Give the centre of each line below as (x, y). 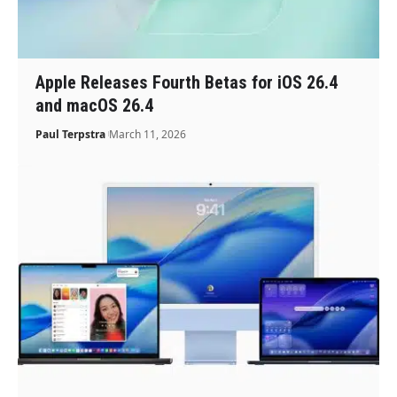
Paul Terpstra (71, 134)
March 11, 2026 (148, 134)
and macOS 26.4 (95, 105)
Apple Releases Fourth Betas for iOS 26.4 (187, 82)
